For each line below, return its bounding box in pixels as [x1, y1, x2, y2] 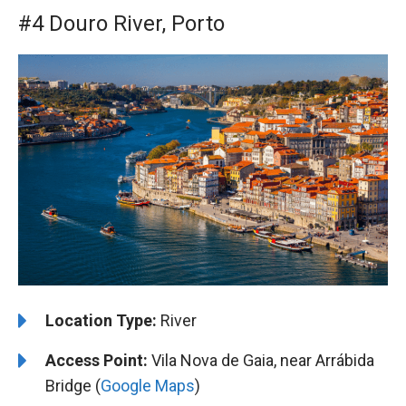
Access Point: [45, 351, 148, 371]
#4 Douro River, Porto [18, 11, 225, 37]
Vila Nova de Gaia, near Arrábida [148, 351, 374, 371]
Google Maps [101, 376, 195, 396]
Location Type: [45, 311, 157, 331]
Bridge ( [45, 376, 101, 396]
